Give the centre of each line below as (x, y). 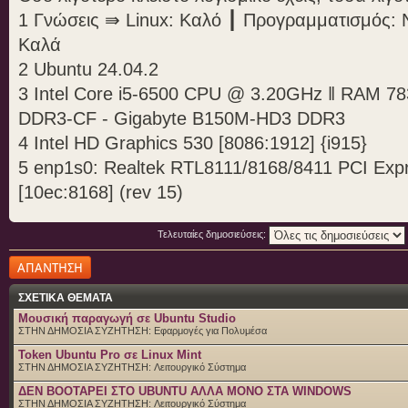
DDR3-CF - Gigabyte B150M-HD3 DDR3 (182, 118)
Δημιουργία (33, 261)
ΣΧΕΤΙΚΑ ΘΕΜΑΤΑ (66, 297)
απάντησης (34, 272)
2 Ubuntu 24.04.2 (88, 69)
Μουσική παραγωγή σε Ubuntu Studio (127, 318)
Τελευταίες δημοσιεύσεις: (213, 235)
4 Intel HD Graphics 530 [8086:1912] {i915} (193, 143)
